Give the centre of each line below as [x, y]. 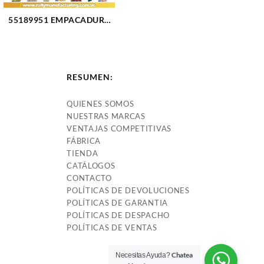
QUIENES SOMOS [100, 103]
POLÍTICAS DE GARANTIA [117, 202]
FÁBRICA [84, 141]
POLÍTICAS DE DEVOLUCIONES [128, 190]
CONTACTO [89, 178]
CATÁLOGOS [91, 165]
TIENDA [82, 153]
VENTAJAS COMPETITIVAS [119, 128]
